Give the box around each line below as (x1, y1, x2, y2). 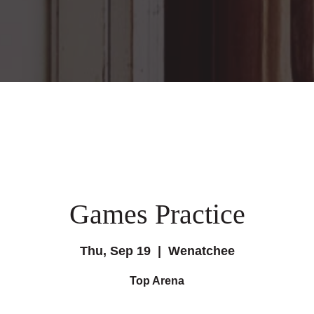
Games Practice (69, 198, 245, 230)
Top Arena (130, 274, 184, 287)
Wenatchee (168, 243, 235, 258)
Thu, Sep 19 (79, 243, 151, 258)
